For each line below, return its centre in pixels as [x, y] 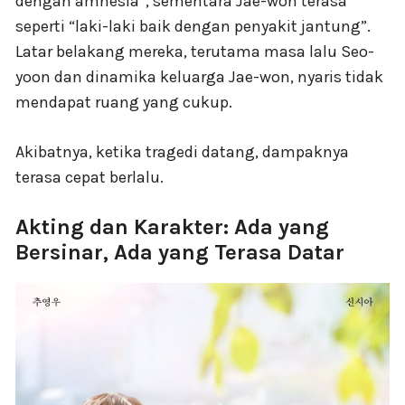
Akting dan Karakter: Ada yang [172, 226]
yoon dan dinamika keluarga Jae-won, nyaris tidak [199, 76]
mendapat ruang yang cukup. [124, 102]
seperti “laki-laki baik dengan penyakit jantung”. [193, 26]
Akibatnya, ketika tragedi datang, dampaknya [182, 151]
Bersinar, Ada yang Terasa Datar [180, 252]
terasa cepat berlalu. [89, 177]
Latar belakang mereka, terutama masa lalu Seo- [195, 51]
